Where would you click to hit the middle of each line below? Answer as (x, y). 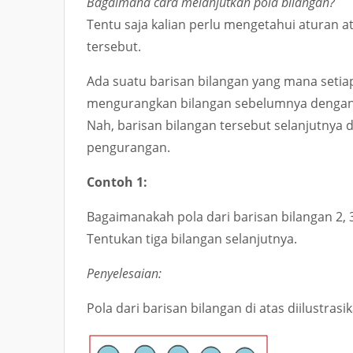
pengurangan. (128, 147)
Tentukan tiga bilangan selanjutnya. (192, 239)
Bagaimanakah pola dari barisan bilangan (211, 217)
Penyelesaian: (124, 273)
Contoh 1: (117, 182)
